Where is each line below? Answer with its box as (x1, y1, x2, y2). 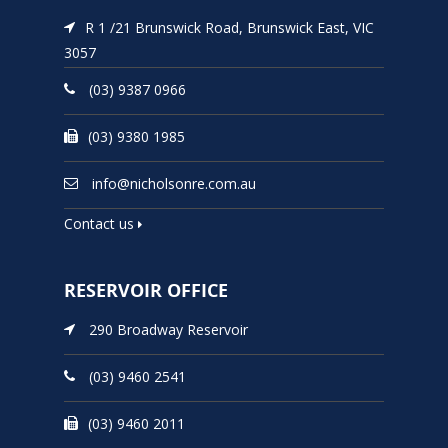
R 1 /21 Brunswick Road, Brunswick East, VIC (85, 17, 374, 37)
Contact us (64, 213, 138, 233)
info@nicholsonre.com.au (92, 173, 256, 193)
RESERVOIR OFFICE (64, 278, 228, 303)
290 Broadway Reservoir (85, 319, 248, 339)
